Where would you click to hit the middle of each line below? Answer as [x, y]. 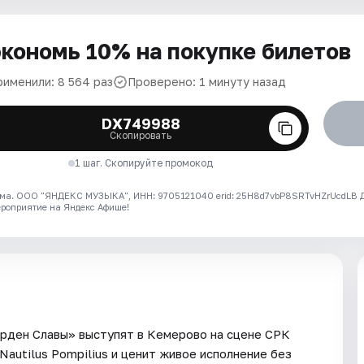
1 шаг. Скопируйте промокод [144, 163]
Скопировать [141, 135]
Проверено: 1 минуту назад [207, 82]
